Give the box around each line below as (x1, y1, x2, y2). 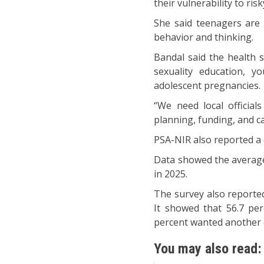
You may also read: (154, 240, 262, 258)
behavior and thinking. (154, 31, 254, 44)
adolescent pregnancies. (154, 79, 261, 93)
